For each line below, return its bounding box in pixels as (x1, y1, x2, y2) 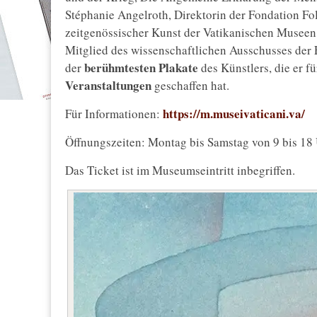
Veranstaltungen (65, 76, 151, 95)
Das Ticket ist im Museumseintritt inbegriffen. (65, 162, 295, 179)
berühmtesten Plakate (84, 59, 198, 77)
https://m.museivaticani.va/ (160, 105, 305, 123)
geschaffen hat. (151, 77, 229, 94)
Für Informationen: (65, 105, 160, 122)
